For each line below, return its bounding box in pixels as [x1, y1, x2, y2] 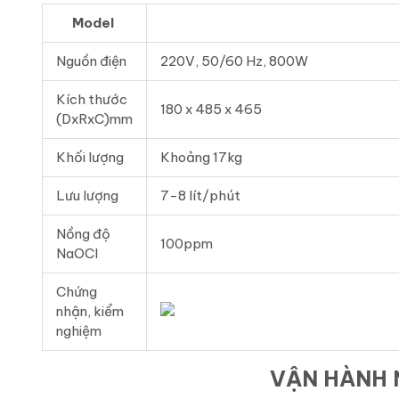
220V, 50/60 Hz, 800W [160, 53, 308, 70]
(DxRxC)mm [56, 110, 133, 128]
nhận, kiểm [56, 303, 124, 321]
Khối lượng [56, 149, 124, 167]
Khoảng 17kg [160, 149, 242, 167]
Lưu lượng [56, 187, 118, 205]
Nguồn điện [56, 53, 126, 70]
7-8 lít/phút [160, 187, 240, 205]
